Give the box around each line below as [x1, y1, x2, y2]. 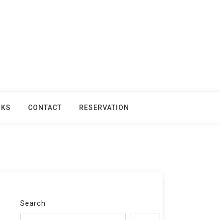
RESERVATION [79, 104, 129, 111]
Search [20, 199, 46, 208]
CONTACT [28, 104, 62, 111]
